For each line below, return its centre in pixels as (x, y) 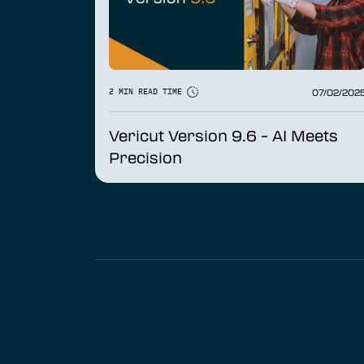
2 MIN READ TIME (148, 93)
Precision (145, 158)
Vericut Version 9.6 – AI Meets (223, 136)
